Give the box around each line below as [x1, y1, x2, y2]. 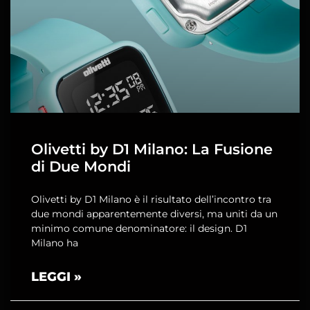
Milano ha [31, 237, 78, 249]
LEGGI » [31, 269, 82, 284]
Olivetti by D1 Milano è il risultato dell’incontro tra [31, 193, 271, 206]
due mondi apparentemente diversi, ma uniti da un [31, 208, 277, 220]
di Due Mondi [31, 158, 131, 175]
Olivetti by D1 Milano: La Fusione [31, 140, 273, 158]
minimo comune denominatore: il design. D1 [31, 222, 247, 235]
